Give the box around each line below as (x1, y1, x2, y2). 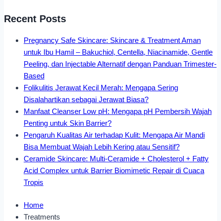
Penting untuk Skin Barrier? (24, 118, 111, 127)
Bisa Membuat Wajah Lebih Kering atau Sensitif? (24, 142, 180, 151)
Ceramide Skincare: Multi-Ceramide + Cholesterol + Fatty (24, 154, 209, 163)
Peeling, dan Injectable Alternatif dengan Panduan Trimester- (24, 59, 217, 68)
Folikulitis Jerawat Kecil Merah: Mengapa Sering (24, 83, 178, 92)
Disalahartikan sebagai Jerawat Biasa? (24, 95, 148, 104)
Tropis (24, 178, 43, 186)
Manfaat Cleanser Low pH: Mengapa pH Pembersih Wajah (24, 107, 212, 115)
